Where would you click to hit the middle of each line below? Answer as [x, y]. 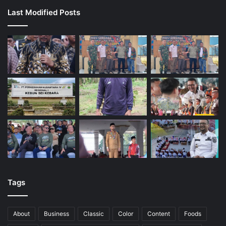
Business [56, 214]
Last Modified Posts [44, 13]
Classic [94, 214]
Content [159, 214]
